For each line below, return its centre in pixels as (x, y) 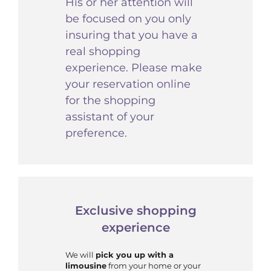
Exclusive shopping (135, 211)
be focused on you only (129, 19)
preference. (96, 133)
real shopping (103, 52)
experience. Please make (134, 68)
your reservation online (128, 84)
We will (81, 255)
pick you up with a (135, 255)
